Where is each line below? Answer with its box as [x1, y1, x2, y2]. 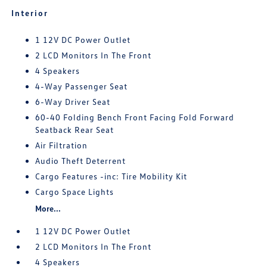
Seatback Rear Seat [35, 125, 114, 135]
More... [35, 203, 61, 214]
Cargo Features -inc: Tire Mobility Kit [35, 171, 188, 182]
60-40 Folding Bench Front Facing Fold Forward [35, 112, 235, 123]
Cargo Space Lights [35, 187, 114, 197]
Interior [11, 8, 49, 18]
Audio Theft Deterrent [35, 156, 126, 166]
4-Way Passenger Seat [35, 81, 128, 92]
